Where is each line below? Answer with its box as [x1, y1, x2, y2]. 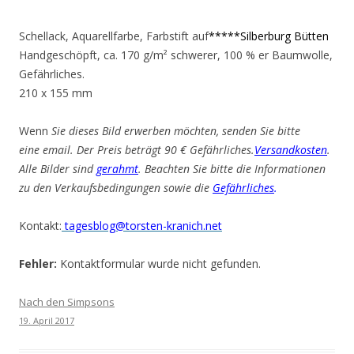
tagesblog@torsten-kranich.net [62, 218, 222, 233]
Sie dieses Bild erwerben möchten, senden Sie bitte [51, 123, 300, 138]
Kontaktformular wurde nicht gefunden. [57, 256, 261, 271]
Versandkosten [254, 142, 327, 157]
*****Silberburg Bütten [209, 28, 329, 43]
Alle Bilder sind [19, 161, 96, 176]
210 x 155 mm [19, 85, 92, 100]
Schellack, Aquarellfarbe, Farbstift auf [19, 28, 209, 43]
